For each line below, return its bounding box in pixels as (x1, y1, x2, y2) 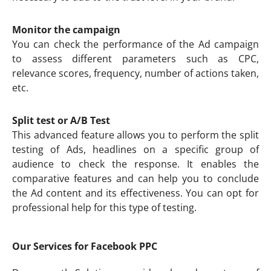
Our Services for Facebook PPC (12, 239, 157, 253)
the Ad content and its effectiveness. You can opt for (12, 186, 259, 200)
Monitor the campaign (12, 22, 120, 36)
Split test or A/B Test (12, 113, 110, 127)
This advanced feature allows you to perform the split (12, 128, 259, 142)
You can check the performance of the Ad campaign (12, 37, 259, 51)
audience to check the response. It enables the (12, 157, 259, 171)
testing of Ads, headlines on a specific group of (12, 142, 259, 156)
